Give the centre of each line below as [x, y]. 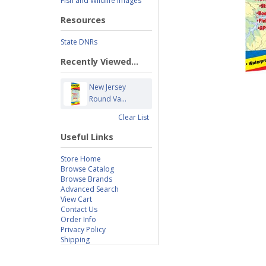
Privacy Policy [83, 229]
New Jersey [108, 87]
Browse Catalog [87, 169]
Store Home [81, 159]
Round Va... [108, 99]
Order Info [78, 219]
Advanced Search [90, 189]
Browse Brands [86, 179]
